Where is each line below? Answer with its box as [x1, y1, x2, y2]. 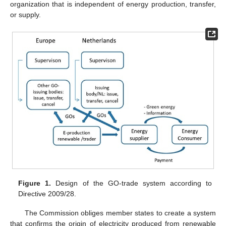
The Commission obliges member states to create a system [24, 208, 216, 217]
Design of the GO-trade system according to [51, 179, 212, 187]
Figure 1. [18, 179, 51, 187]
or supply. [10, 11, 41, 19]
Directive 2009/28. [18, 189, 77, 198]
